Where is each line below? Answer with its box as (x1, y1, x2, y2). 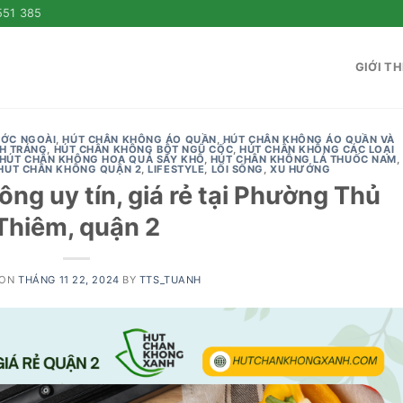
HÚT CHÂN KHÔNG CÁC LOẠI (239, 143, 395, 156)
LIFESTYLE (148, 163, 205, 175)
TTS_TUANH (139, 273, 201, 286)
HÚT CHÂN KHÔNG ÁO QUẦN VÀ (222, 133, 395, 146)
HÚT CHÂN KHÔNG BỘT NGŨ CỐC (53, 143, 234, 156)
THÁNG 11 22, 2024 (18, 273, 120, 286)
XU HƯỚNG (270, 163, 331, 175)
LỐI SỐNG (210, 163, 264, 175)
